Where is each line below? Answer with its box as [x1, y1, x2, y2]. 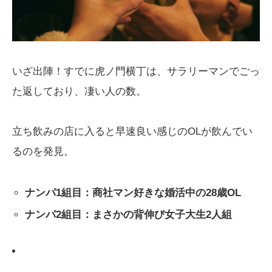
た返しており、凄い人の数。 [12, 85, 146, 97]
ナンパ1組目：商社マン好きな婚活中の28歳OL [25, 186, 242, 198]
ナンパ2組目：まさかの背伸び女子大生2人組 [25, 208, 233, 220]
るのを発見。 [12, 145, 74, 157]
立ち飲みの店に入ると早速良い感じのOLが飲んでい [12, 125, 253, 137]
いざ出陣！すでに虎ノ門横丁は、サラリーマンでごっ [12, 65, 260, 76]
